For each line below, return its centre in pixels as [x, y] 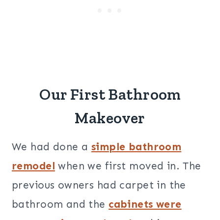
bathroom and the [60, 205]
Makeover [110, 118]
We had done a [52, 147]
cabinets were [145, 205]
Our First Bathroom [110, 95]
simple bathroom [136, 147]
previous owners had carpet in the [99, 185]
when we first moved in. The [128, 166]
